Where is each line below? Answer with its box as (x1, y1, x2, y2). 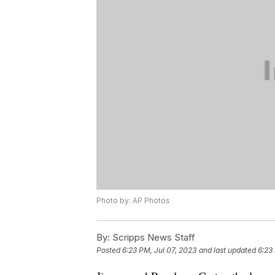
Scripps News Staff (110, 231, 195, 244)
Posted (96, 246, 122, 255)
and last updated (199, 246, 256, 255)
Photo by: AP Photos (96, 196, 170, 206)
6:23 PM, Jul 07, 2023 (122, 246, 196, 255)
